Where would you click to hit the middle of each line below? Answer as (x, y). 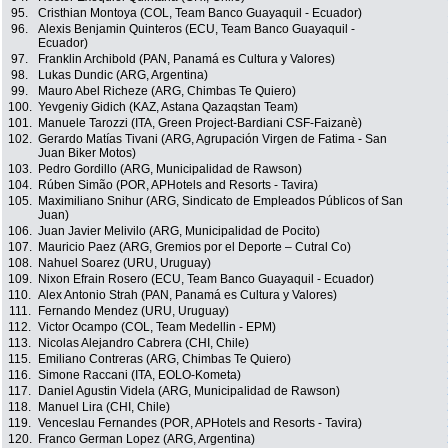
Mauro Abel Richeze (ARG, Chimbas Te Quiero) (167, 91)
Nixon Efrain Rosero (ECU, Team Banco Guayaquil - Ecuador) (206, 279)
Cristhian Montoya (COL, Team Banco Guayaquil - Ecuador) (200, 13)
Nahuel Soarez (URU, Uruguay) (124, 263)
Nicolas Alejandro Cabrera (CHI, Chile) (143, 343)
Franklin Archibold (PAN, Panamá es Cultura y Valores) (186, 59)
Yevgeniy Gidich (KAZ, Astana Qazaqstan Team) (168, 107)
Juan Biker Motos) (87, 153)
